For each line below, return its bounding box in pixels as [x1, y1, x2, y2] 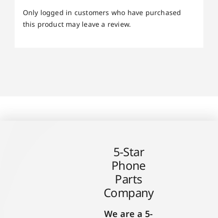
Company [103, 184, 154, 201]
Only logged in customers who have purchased [22, 7, 182, 17]
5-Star [113, 144, 145, 160]
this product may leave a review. [22, 19, 131, 29]
